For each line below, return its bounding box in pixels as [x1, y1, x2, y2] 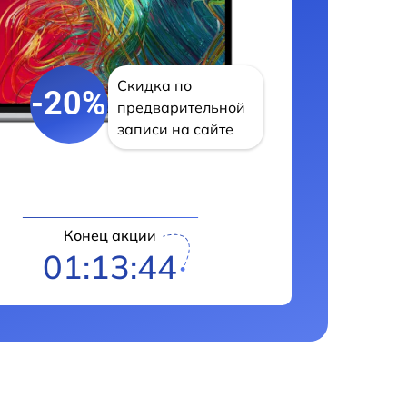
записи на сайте [116, 119, 233, 138]
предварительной [116, 97, 245, 116]
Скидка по [116, 75, 192, 94]
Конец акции [64, 225, 157, 244]
